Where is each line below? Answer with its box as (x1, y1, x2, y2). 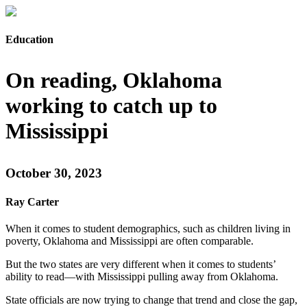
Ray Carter (5, 195, 59, 208)
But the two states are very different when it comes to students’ (5, 258, 275, 270)
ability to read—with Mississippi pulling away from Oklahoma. (5, 270, 278, 282)
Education (5, 34, 53, 46)
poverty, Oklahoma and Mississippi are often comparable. (5, 234, 254, 247)
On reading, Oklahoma (5, 68, 222, 93)
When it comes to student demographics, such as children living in (5, 222, 291, 234)
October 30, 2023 (5, 166, 102, 181)
